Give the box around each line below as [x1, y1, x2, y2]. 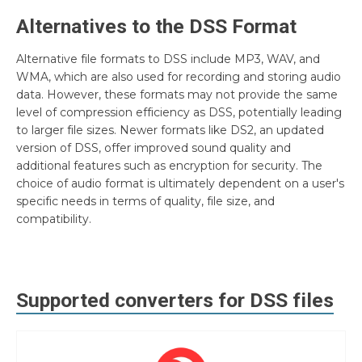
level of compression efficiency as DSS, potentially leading [16, 104, 342, 120]
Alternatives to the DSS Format [16, 14, 297, 38]
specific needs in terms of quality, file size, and [16, 193, 275, 208]
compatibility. [16, 211, 91, 226]
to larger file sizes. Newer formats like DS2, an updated [16, 122, 324, 137]
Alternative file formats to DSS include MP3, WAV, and [16, 51, 320, 66]
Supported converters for [16, 288, 250, 312]
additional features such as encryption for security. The [16, 158, 322, 173]
